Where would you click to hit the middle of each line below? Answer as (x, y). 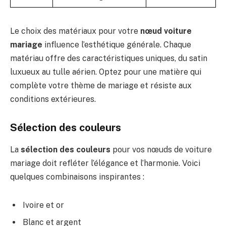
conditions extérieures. (53, 99)
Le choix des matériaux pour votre (75, 31)
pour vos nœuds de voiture (161, 150)
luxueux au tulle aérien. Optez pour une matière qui (106, 72)
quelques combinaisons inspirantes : (77, 177)
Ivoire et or (43, 205)
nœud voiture (166, 31)
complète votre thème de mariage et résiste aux (101, 86)
